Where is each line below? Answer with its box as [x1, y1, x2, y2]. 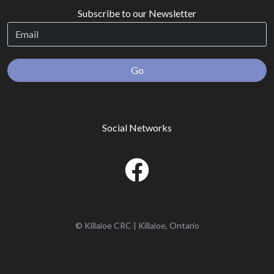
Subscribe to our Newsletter [78, 7, 196, 20]
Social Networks [102, 122, 172, 134]
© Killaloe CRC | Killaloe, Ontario [75, 220, 199, 231]
